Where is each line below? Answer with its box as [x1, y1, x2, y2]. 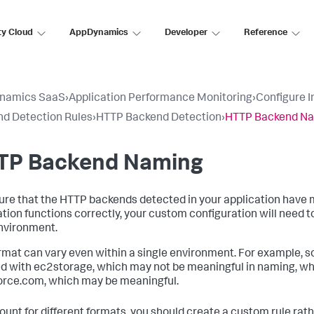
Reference [244, 28, 287, 38]
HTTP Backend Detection [96, 113, 221, 124]
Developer [165, 28, 207, 38]
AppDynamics [69, 28, 128, 38]
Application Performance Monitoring [69, 93, 252, 104]
